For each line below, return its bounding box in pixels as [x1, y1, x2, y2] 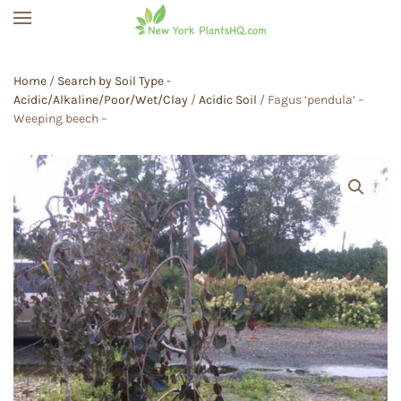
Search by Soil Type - [57, 73, 171, 89]
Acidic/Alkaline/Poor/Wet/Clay [13, 92, 188, 107]
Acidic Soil [199, 92, 257, 107]
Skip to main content [40, 43, 193, 61]
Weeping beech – [13, 111, 107, 126]
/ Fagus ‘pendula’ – [257, 92, 364, 107]
